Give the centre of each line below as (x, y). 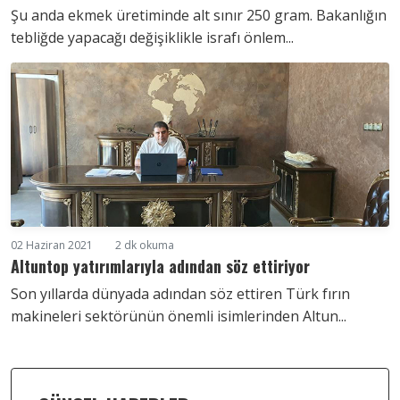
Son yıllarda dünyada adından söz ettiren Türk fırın (180, 294)
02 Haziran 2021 (52, 245)
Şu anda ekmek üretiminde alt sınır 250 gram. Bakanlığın (199, 15)
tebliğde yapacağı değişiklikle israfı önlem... (152, 37)
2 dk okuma (145, 245)
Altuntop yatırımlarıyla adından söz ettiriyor (160, 266)
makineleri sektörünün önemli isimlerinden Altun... (179, 316)
